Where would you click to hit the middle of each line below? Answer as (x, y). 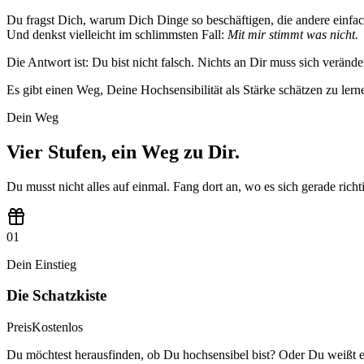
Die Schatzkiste (56, 296)
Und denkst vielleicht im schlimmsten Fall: (117, 34)
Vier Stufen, (56, 152)
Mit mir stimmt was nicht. (293, 34)
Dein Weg (32, 117)
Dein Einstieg (41, 264)
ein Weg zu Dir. (175, 152)
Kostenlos (57, 327)
